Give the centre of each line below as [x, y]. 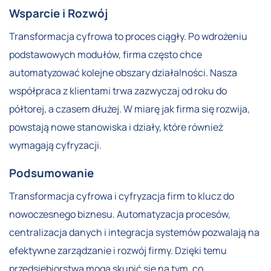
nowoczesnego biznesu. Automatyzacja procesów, [120, 214]
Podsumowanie [51, 173]
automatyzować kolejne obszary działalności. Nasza [123, 73]
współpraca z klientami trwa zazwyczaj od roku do [118, 91]
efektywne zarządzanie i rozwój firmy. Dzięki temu [118, 251]
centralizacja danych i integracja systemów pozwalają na [134, 233]
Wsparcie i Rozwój [58, 14]
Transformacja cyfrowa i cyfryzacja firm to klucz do [122, 196]
